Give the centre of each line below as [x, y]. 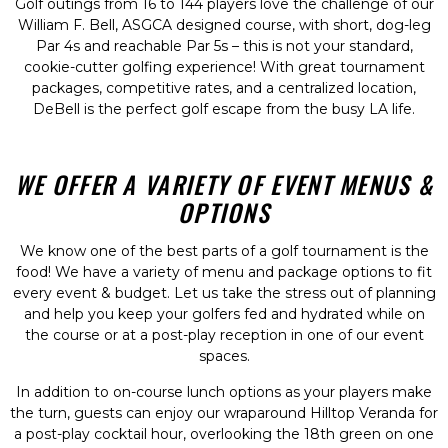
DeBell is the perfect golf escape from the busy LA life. [224, 109]
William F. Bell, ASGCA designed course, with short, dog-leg [224, 25]
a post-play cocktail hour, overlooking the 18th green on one [224, 434]
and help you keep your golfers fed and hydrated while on [224, 314]
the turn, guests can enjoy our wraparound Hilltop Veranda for [224, 413]
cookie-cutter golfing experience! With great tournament [224, 67]
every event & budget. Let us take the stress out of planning [224, 293]
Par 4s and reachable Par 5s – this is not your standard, [224, 46]
